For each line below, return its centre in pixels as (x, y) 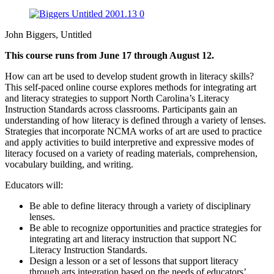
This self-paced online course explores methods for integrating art (131, 87)
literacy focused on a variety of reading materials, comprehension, (131, 153)
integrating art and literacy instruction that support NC (133, 239)
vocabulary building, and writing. (69, 164)
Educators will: (34, 185)
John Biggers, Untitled (48, 34)
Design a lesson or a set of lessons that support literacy (134, 261)
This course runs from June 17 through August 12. (109, 55)
